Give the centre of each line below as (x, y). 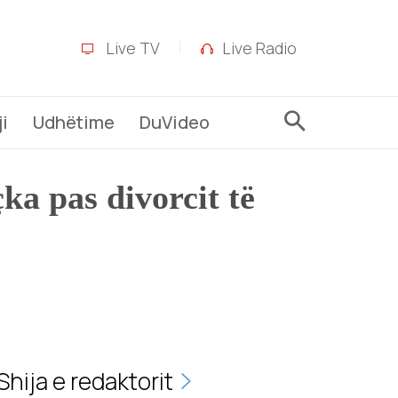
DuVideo (175, 122)
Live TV (131, 48)
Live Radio (259, 48)
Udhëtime (74, 122)
